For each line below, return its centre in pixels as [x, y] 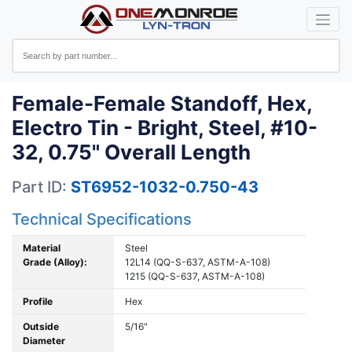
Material [42, 248]
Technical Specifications [102, 219]
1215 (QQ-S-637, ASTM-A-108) [195, 276]
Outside [41, 326]
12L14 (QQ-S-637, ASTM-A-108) [198, 262]
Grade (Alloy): [55, 262]
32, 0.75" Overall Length [131, 152]
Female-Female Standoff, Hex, [162, 103]
